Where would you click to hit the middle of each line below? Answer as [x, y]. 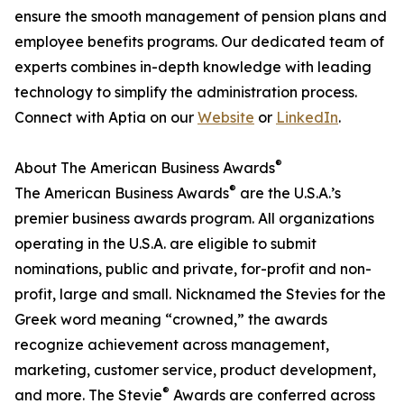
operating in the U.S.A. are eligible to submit [165, 244]
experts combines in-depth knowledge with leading [193, 67]
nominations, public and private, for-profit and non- [193, 269]
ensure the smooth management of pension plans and [201, 17]
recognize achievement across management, [172, 345]
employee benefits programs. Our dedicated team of [199, 42]
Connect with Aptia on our [106, 118]
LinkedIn [307, 118]
